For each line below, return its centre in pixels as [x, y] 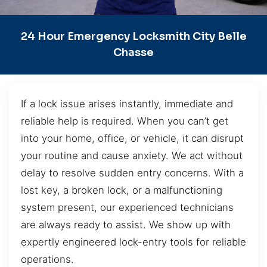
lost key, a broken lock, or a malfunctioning [122, 190]
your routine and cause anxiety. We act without [132, 155]
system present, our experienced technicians [127, 207]
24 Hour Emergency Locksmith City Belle [133, 36]
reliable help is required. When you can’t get [125, 121]
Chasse [133, 52]
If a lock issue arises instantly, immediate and [127, 103]
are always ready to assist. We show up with [126, 224]
